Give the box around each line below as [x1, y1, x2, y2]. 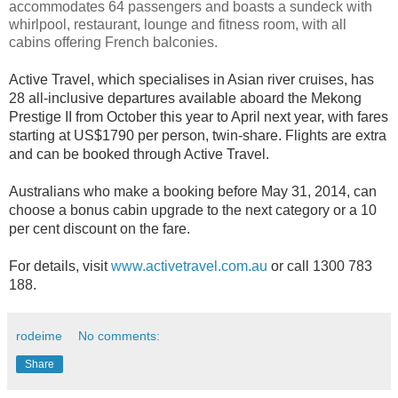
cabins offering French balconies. [9, 35, 218, 51]
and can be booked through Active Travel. [9, 147, 269, 163]
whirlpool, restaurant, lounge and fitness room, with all [9, 17, 346, 33]
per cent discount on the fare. [9, 221, 190, 237]
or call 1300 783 [267, 259, 372, 275]
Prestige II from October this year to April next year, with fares [9, 109, 388, 125]
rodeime [16, 328, 62, 343]
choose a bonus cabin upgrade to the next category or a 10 [9, 203, 377, 219]
